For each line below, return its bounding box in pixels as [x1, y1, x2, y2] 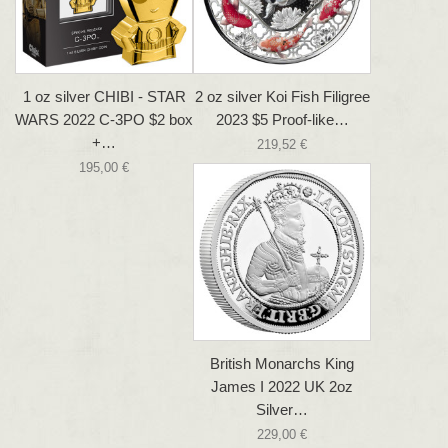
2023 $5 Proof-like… [215, 111, 349, 129]
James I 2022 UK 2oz [211, 378, 353, 396]
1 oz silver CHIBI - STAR [22, 88, 186, 106]
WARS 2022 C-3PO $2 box [15, 111, 193, 129]
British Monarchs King [210, 355, 354, 373]
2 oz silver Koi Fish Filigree [194, 88, 370, 106]
